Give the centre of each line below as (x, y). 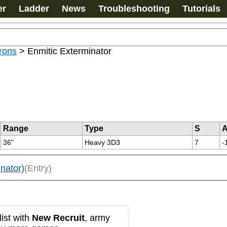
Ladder (34, 9)
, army (97, 218)
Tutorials (201, 9)
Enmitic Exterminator (69, 51)
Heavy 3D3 (102, 142)
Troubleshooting (134, 9)
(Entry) (38, 168)
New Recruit (58, 218)
